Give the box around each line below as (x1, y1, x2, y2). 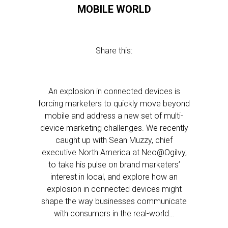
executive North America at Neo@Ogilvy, (41, 148, 187, 157)
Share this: (96, 46, 132, 55)
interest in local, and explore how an (50, 172, 178, 182)
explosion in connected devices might (46, 184, 182, 194)
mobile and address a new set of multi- (45, 111, 183, 121)
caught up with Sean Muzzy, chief (55, 135, 173, 145)
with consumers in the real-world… (54, 209, 174, 218)
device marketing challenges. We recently (40, 123, 188, 133)
